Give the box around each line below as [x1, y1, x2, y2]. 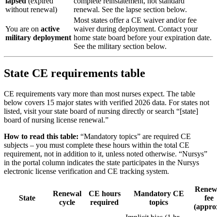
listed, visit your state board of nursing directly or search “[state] [4, 107, 198, 115]
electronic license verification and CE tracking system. [4, 167, 169, 175]
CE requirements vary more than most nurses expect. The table [4, 89, 195, 98]
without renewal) [5, 5, 57, 14]
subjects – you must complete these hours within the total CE [4, 140, 189, 149]
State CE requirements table [4, 66, 145, 79]
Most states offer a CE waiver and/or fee [74, 15, 197, 24]
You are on [5, 24, 41, 33]
